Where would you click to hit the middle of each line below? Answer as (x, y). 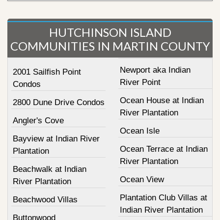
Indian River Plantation (161, 210)
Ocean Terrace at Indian (164, 149)
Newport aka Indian (155, 70)
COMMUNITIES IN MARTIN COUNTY (110, 46)
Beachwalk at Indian (50, 169)
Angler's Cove (38, 120)
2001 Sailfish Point (47, 72)
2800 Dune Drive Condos (59, 102)
